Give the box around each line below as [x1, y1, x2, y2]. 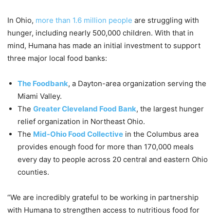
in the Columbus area [123, 129, 199, 139]
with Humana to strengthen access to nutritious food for [7, 205, 200, 215]
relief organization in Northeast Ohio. [18, 117, 145, 127]
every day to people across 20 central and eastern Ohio [18, 155, 208, 164]
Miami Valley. [18, 91, 62, 101]
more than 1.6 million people [36, 16, 132, 25]
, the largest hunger [136, 104, 204, 114]
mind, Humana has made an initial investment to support [7, 41, 200, 51]
